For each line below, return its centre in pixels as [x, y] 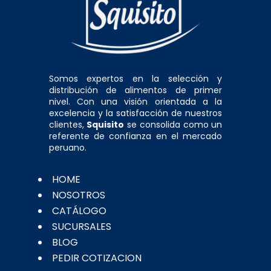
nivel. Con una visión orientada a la [135, 102]
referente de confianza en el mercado [135, 136]
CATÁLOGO [79, 211]
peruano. [67, 148]
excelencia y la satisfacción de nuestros [135, 113]
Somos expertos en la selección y [135, 79]
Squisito [106, 125]
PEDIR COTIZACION [96, 258]
